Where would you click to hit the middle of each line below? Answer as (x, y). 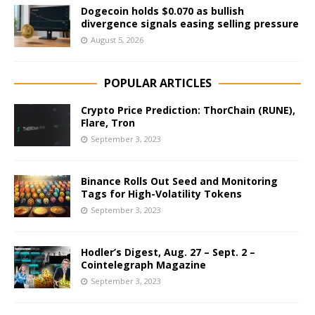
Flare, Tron (108, 122)
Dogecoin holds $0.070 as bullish (162, 11)
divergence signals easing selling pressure (190, 23)
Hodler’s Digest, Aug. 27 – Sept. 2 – (168, 252)
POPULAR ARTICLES (157, 83)
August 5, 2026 (117, 39)
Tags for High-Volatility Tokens (161, 194)
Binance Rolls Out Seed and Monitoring (179, 181)
